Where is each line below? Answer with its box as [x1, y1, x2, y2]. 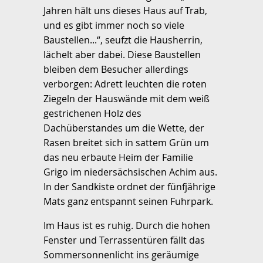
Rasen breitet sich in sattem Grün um [43, 136, 209, 150]
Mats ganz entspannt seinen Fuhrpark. [43, 195, 213, 208]
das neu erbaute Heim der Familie [43, 151, 193, 164]
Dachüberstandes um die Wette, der [43, 122, 204, 135]
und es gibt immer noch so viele [43, 19, 184, 32]
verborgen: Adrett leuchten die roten [43, 77, 207, 91]
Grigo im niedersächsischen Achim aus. [43, 166, 217, 179]
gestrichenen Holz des [43, 107, 141, 120]
